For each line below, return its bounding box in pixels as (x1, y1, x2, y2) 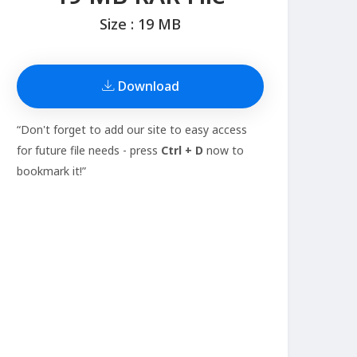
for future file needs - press (17, 143, 161, 159)
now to (203, 143, 244, 159)
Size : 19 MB (100, 14, 181, 34)
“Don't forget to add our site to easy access (17, 122, 247, 138)
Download (114, 77, 179, 96)
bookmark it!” (17, 163, 86, 179)
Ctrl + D (161, 143, 203, 159)
